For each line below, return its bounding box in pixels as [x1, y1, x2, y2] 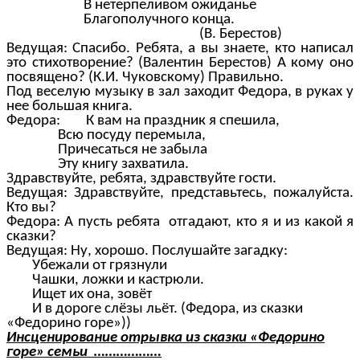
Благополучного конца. [6, 12, 235, 28]
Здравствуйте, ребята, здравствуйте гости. [6, 171, 276, 187]
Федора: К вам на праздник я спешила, [6, 113, 280, 129]
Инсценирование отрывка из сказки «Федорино [6, 330, 325, 346]
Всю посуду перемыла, [6, 128, 206, 144]
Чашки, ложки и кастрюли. [6, 272, 204, 288]
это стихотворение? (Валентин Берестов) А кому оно [6, 55, 354, 72]
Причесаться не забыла [6, 142, 207, 158]
